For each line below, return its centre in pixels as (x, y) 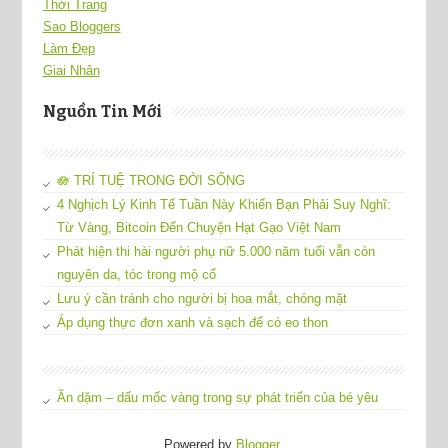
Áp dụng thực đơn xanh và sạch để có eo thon (192, 322)
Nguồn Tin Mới (102, 111)
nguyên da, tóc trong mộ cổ (136, 274)
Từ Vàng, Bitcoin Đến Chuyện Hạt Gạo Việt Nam (198, 227)
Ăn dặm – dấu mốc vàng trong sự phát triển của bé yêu (217, 397)
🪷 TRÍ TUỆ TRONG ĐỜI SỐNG (150, 180)
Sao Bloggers (81, 26)
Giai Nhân (71, 70)
